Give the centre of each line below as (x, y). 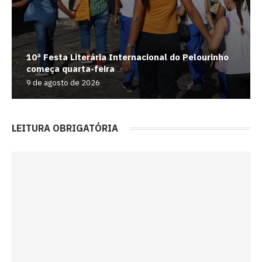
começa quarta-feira (70, 68)
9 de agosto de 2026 (63, 82)
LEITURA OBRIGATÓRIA (65, 128)
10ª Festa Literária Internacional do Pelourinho (127, 57)
